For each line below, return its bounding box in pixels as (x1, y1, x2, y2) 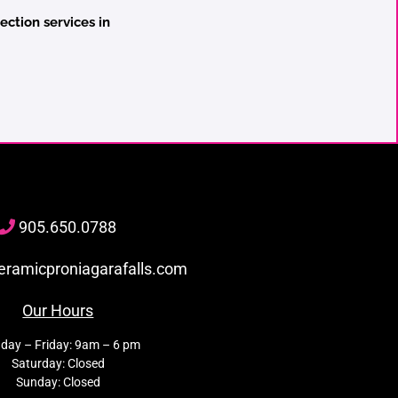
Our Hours (22, 301, 94, 321)
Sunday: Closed (15, 374, 100, 389)
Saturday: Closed (11, 355, 105, 370)
